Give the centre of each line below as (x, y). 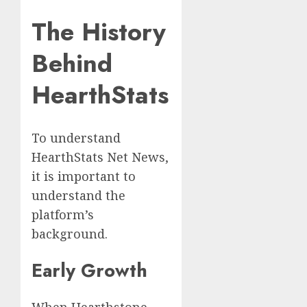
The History (99, 32)
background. (70, 233)
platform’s (63, 214)
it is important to (84, 176)
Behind (72, 64)
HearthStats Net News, (100, 157)
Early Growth (89, 270)
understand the (78, 195)
